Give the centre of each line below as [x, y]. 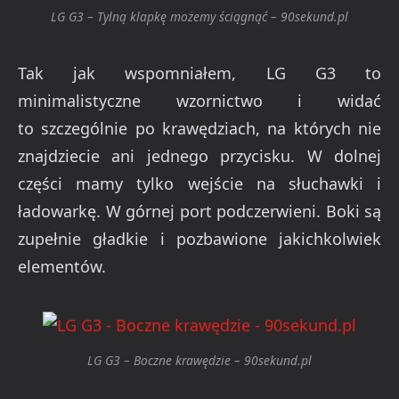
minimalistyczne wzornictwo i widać [199, 100]
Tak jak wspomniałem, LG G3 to [199, 73]
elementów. [62, 266]
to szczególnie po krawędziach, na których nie [199, 128]
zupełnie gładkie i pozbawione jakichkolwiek [199, 238]
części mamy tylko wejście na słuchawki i [199, 183]
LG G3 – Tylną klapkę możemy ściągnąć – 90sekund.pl [199, 17]
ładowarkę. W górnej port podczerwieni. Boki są [199, 211]
